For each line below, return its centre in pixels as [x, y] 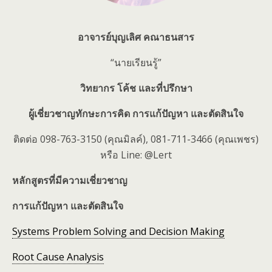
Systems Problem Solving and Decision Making [118, 231]
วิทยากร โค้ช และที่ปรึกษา [136, 88]
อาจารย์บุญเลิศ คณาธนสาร [136, 37]
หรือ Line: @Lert [136, 155]
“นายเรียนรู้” [136, 63]
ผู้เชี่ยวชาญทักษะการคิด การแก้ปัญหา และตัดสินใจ [136, 114]
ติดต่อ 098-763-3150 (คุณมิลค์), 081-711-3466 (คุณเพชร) [136, 139]
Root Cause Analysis [58, 257]
